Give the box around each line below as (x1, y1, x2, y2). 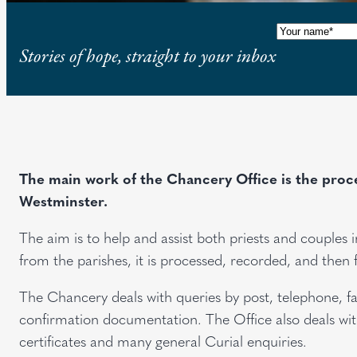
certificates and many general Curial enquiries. (19, 330, 307, 351)
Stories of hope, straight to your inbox (19, 43, 277, 70)
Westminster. (19, 190, 108, 210)
